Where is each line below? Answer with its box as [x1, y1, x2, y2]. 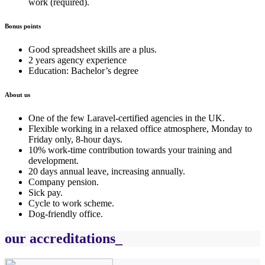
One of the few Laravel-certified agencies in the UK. [28, 112, 225, 123]
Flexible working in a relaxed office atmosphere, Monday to [28, 123, 252, 134]
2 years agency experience [28, 54, 127, 65]
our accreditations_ [5, 231, 122, 247]
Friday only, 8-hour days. [28, 134, 122, 144]
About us [5, 91, 30, 98]
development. [28, 155, 79, 166]
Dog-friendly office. [28, 208, 103, 219]
